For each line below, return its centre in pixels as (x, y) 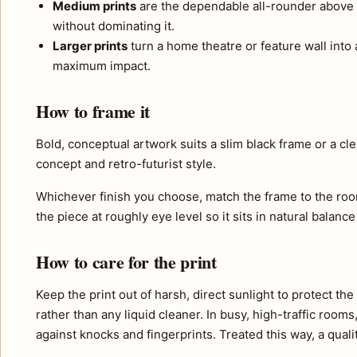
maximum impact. (102, 66)
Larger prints (90, 46)
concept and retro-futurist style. (126, 164)
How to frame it (93, 112)
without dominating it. (114, 26)
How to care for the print (126, 262)
